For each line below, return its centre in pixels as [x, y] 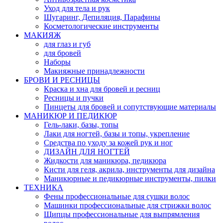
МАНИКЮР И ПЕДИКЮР [70, 116]
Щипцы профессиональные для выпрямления [122, 215]
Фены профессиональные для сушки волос [117, 197]
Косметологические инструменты [101, 26]
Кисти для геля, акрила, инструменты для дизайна [129, 170]
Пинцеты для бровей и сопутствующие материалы [130, 107]
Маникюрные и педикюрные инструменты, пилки [130, 179]
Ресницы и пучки [74, 98]
